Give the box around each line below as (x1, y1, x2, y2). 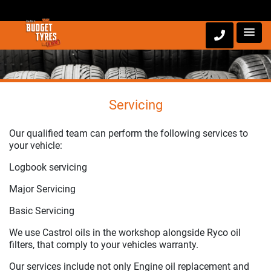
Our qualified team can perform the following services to (9, 128, 248, 139)
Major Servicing (9, 183, 76, 195)
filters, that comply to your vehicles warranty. (9, 239, 198, 250)
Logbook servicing (9, 162, 87, 173)
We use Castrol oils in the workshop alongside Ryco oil (9, 227, 241, 238)
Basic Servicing (9, 205, 74, 217)
